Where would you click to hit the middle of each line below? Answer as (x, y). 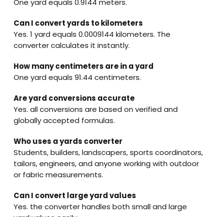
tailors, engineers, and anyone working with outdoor (106, 163)
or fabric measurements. (58, 174)
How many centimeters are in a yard (84, 66)
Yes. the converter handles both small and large (100, 206)
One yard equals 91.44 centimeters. (77, 77)
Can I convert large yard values (75, 195)
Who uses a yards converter (68, 141)
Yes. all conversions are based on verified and (96, 109)
